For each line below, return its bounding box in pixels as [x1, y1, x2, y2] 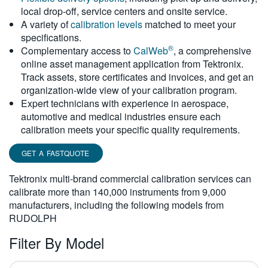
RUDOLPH [9, 211, 57, 225]
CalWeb [133, 44, 168, 57]
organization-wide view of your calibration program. [21, 83, 237, 97]
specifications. [21, 31, 81, 44]
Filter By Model [9, 232, 104, 253]
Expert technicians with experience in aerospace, [21, 96, 229, 110]
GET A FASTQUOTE [22, 148, 89, 158]
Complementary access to [21, 44, 133, 57]
